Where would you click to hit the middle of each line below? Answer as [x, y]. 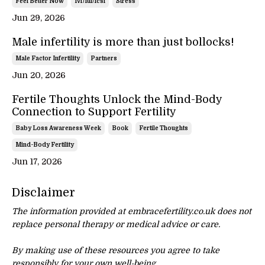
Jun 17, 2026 [37, 161]
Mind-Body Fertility [45, 144]
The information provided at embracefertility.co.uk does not [132, 211]
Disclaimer [43, 192]
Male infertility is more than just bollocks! [123, 42]
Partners [104, 58]
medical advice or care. [172, 224]
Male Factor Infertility [48, 58]
